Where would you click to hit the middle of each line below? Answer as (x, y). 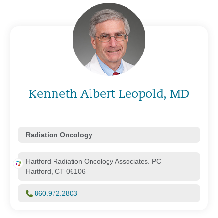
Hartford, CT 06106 (56, 171)
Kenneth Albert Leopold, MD (109, 95)
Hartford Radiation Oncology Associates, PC (93, 161)
